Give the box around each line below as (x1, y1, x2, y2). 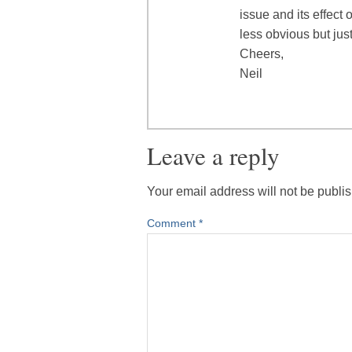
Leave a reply (147, 139, 280, 173)
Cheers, (240, 47, 284, 61)
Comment (147, 217, 199, 230)
